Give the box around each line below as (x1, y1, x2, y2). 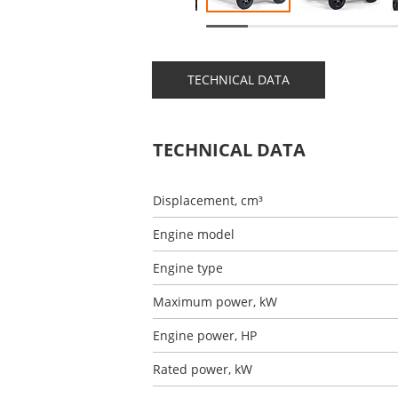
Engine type (153, 259, 223, 276)
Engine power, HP (153, 327, 257, 344)
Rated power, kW (153, 361, 252, 378)
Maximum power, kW (153, 293, 277, 310)
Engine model (153, 226, 235, 243)
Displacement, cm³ (153, 192, 263, 209)
